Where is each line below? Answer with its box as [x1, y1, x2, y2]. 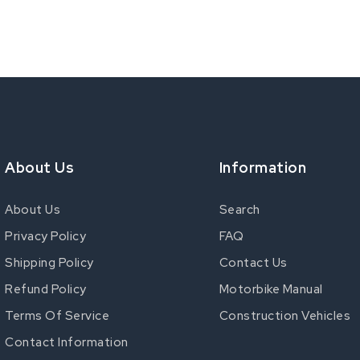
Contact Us [219, 255, 288, 271]
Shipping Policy [5, 255, 94, 271]
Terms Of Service [5, 308, 109, 324]
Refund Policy [5, 281, 87, 297]
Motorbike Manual [219, 281, 323, 297]
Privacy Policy [5, 228, 86, 244]
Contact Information [5, 334, 129, 350]
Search [219, 202, 260, 218]
